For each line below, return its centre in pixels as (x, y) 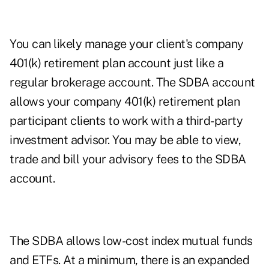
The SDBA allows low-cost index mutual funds (131, 241)
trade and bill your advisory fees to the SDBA (128, 159)
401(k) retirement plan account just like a (116, 63)
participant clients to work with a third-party (126, 121)
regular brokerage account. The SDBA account (132, 83)
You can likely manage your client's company (127, 44)
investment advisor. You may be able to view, (125, 140)
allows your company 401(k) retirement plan (125, 102)
